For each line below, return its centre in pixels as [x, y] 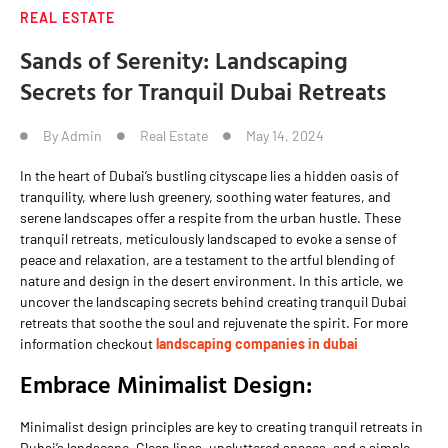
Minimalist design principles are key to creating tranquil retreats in [221, 426]
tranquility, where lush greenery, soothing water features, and [205, 197]
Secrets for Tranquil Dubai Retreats [203, 91]
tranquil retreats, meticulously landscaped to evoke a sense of [208, 239]
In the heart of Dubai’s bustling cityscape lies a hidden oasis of [209, 176]
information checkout [86, 344]
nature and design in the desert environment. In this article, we [211, 281]
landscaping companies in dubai [255, 344]
